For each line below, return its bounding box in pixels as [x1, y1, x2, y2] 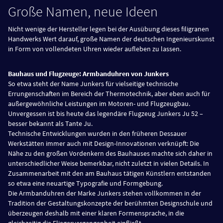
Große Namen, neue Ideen [8, 2, 158, 20]
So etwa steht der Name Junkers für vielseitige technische [8, 79, 178, 88]
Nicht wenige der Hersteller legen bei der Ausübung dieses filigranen [8, 24, 209, 33]
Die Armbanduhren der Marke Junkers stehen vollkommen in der [8, 188, 201, 198]
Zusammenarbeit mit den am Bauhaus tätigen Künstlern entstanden [8, 168, 211, 178]
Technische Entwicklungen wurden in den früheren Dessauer [8, 128, 187, 138]
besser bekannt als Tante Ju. [8, 118, 93, 128]
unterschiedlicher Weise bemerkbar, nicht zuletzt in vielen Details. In [8, 158, 209, 168]
